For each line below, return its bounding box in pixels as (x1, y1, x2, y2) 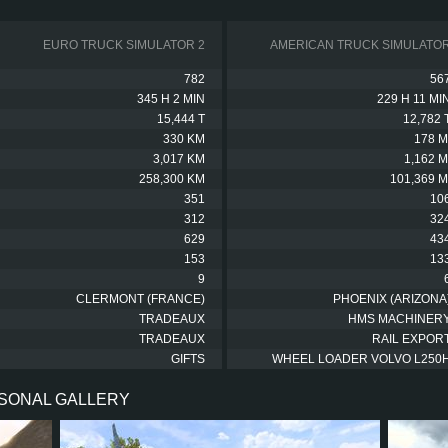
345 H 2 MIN (137, 92, 205, 106)
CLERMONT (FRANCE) (76, 292, 205, 306)
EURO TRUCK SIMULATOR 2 (43, 38, 205, 52)
